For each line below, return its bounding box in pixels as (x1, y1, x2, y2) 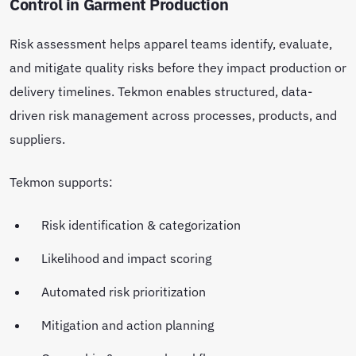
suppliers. (10, 130, 65, 147)
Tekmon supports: (10, 172, 113, 190)
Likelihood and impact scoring (41, 249, 211, 266)
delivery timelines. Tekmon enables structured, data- (10, 82, 312, 99)
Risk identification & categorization (41, 215, 241, 233)
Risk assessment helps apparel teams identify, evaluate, (10, 34, 332, 52)
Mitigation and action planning (41, 315, 214, 333)
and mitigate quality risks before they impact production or (10, 58, 346, 75)
